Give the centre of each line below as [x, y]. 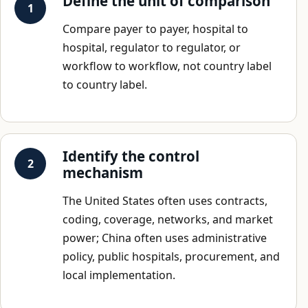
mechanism [103, 172]
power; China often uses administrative [165, 238]
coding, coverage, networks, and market [168, 219]
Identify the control [131, 156]
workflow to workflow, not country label [167, 66]
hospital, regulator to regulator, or [152, 47]
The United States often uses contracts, [165, 200]
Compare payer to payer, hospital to [155, 29]
